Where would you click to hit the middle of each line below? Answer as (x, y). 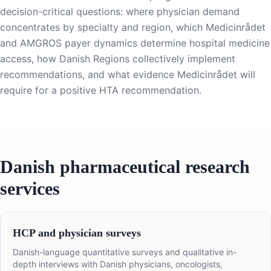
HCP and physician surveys (77, 233)
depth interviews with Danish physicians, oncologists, (118, 264)
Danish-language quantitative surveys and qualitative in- (125, 252)
